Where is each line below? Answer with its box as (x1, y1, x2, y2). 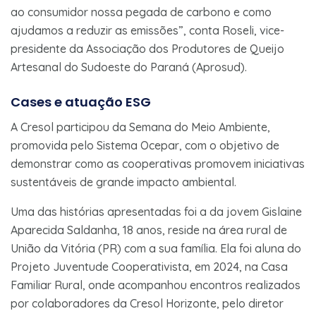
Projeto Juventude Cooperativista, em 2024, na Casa (11, 259, 288, 274)
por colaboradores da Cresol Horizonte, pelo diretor (11, 296, 284, 310)
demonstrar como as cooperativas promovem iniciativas (11, 156, 305, 171)
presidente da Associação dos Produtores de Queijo (11, 41, 284, 56)
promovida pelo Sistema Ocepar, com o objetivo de (11, 138, 279, 152)
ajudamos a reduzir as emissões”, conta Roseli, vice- (11, 23, 284, 37)
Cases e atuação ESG (11, 92, 151, 111)
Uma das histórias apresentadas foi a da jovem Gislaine (11, 204, 302, 219)
